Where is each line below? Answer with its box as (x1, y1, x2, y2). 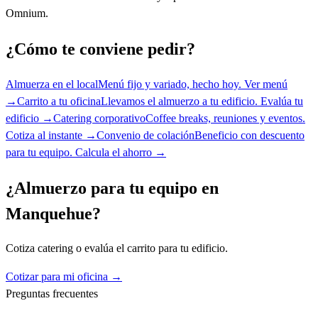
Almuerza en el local (6, 77, 98, 90)
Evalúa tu (261, 94, 303, 107)
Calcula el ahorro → (75, 146, 166, 158)
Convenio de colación (97, 128, 194, 141)
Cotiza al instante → (6, 128, 97, 141)
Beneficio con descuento (194, 128, 305, 141)
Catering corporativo (53, 111, 146, 124)
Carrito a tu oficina (17, 94, 101, 107)
